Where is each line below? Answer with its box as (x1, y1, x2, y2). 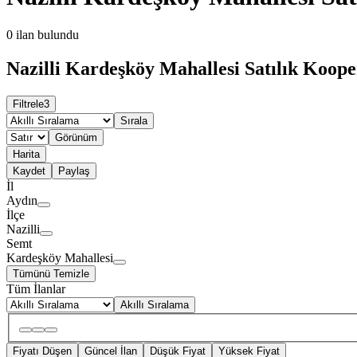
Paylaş (58, 164, 90, 177)
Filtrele (13, 97, 44, 110)
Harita (13, 147, 40, 160)
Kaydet (13, 164, 45, 177)
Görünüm (55, 131, 97, 143)
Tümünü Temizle (13, 267, 89, 280)
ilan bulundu (16, 28, 79, 42)
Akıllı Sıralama (120, 298, 189, 311)
